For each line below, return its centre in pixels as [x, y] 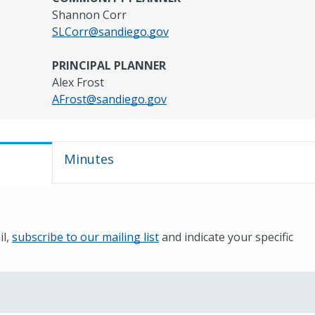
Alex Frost [78, 82]
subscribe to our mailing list [85, 237]
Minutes [89, 159]
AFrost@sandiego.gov [109, 99]
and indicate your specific [226, 237]
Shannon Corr [89, 14]
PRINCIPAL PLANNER [109, 65]
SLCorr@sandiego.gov [110, 31]
